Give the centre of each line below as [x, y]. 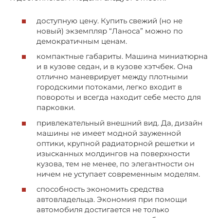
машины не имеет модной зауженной [109, 133]
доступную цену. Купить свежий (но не [109, 20]
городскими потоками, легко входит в [109, 87]
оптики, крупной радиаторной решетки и [116, 143]
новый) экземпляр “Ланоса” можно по [110, 31]
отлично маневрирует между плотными [112, 77]
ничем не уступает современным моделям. [118, 174]
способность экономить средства [100, 189]
